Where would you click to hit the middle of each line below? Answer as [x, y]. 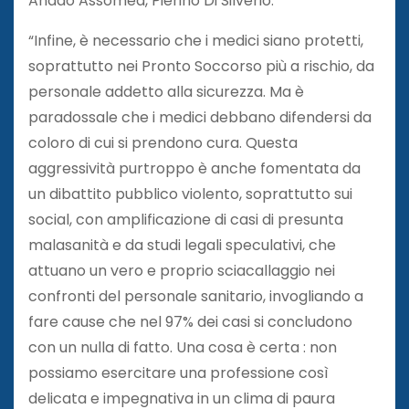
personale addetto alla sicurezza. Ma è [166, 91]
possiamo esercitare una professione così [178, 372]
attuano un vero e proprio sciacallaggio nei [182, 270]
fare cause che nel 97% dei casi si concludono [190, 321]
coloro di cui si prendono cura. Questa [163, 142]
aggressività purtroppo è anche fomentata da [194, 168]
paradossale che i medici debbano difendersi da [200, 117]
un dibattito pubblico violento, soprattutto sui [190, 194]
